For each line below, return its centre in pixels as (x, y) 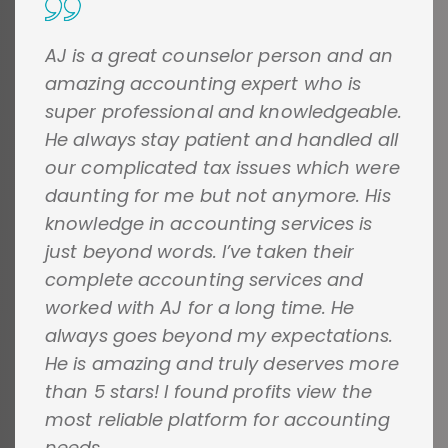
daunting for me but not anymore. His (218, 196)
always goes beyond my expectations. (219, 336)
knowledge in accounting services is (209, 224)
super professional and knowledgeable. (223, 112)
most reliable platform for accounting (217, 420)
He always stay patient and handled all (221, 140)
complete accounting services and (204, 280)
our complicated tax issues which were (222, 168)
